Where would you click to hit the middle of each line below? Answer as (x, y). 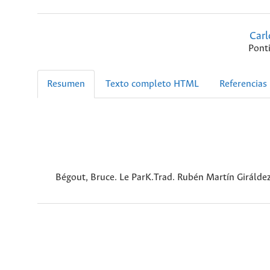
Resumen (66, 84)
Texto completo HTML (152, 84)
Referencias (243, 84)
